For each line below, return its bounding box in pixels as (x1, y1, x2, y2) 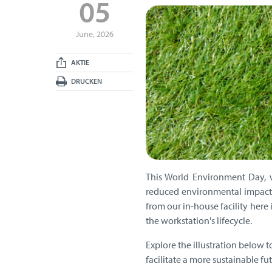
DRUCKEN (70, 76, 102, 86)
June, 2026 (75, 29, 114, 40)
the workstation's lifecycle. (145, 214, 252, 227)
